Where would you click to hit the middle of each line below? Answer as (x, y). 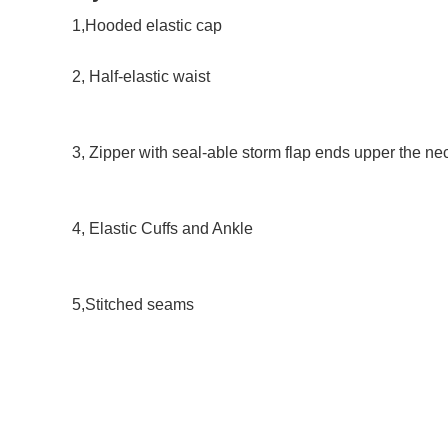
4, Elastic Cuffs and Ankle (164, 228)
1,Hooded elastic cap (149, 25)
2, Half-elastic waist (143, 76)
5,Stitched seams (133, 304)
